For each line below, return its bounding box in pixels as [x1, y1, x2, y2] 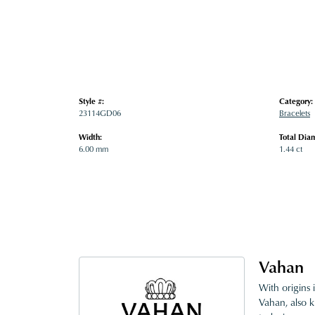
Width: [79, 131, 102, 143]
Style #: [79, 96, 104, 107]
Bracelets [279, 108, 310, 120]
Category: [279, 96, 313, 107]
